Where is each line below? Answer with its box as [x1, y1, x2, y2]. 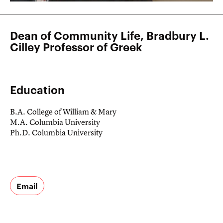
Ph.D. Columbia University [10, 126, 103, 138]
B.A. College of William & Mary [10, 106, 116, 117]
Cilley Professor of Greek [10, 38, 142, 54]
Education [10, 81, 65, 97]
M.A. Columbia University [10, 116, 100, 127]
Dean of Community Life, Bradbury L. [10, 27, 209, 42]
